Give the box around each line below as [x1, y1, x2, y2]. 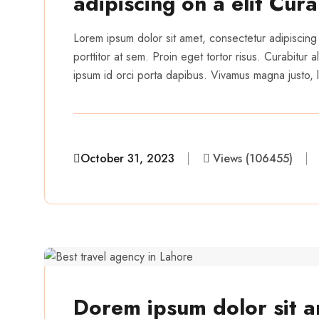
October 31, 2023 [80, 150, 174, 167]
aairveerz [115, 177, 177, 199]
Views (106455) [213, 150, 293, 167]
